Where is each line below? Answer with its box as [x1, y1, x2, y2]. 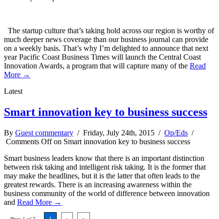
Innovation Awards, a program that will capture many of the [4, 61, 190, 70]
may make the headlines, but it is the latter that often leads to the [4, 171, 200, 180]
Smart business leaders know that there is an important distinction [4, 153, 204, 162]
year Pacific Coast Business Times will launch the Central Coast [4, 52, 201, 61]
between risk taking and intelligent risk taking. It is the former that [4, 162, 206, 171]
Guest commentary [15, 128, 73, 137]
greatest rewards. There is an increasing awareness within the [4, 180, 192, 189]
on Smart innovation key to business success [52, 137, 190, 146]
